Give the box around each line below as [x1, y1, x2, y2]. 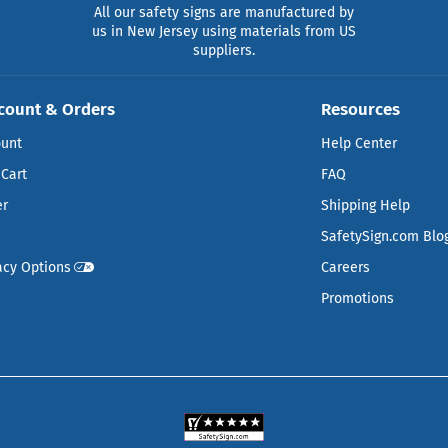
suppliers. [193, 41, 255, 59]
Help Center [321, 134, 398, 152]
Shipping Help [321, 196, 411, 214]
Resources [321, 98, 401, 119]
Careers [321, 258, 371, 276]
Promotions [321, 289, 395, 307]
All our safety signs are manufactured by [94, 3, 354, 21]
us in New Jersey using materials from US [92, 22, 356, 40]
